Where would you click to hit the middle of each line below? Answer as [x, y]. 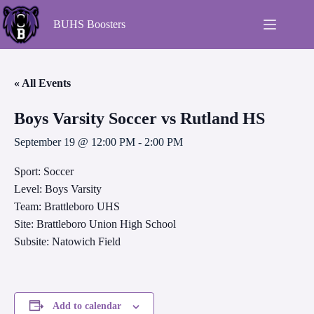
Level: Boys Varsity [58, 189]
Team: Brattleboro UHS [67, 206]
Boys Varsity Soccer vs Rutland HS [139, 118]
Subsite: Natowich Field [67, 241]
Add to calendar [87, 306]
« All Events [42, 83]
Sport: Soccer [44, 171]
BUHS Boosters [89, 24]
